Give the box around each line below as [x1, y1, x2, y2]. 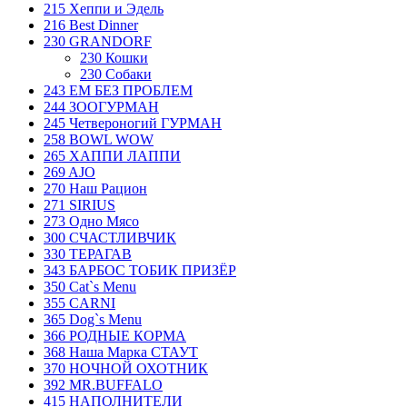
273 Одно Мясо [44, 213, 139, 229]
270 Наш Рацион [44, 180, 147, 196]
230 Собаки [80, 65, 152, 82]
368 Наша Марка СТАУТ [44, 343, 198, 360]
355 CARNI [44, 294, 115, 311]
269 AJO [44, 164, 95, 180]
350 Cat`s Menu [44, 278, 136, 294]
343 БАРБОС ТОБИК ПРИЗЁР [44, 262, 236, 278]
